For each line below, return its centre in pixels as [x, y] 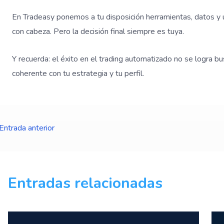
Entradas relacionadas [85, 183]
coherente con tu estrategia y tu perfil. [78, 73]
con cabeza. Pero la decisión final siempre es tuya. [98, 31]
